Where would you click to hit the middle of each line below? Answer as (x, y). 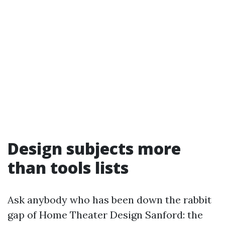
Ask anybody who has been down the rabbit (109, 200)
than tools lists (68, 167)
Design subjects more (94, 148)
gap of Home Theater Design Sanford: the (105, 215)
